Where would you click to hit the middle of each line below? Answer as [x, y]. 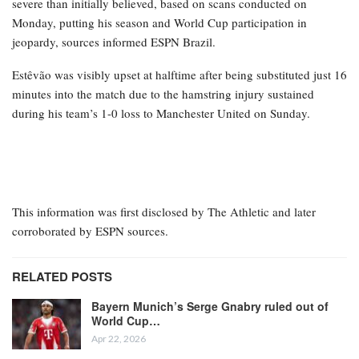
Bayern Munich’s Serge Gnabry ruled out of [210, 306]
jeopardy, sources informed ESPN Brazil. [114, 41]
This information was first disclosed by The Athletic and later [164, 211]
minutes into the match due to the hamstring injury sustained [163, 93]
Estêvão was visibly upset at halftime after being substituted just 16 [179, 74]
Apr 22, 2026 [119, 338]
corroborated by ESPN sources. [90, 230]
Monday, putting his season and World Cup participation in [159, 22]
